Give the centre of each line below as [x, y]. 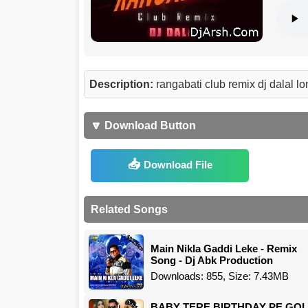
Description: [123, 84]
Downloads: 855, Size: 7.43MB [220, 276]
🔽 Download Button [143, 125]
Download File [178, 164]
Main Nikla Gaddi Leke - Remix [224, 248]
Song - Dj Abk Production [212, 260]
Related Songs [129, 209]
